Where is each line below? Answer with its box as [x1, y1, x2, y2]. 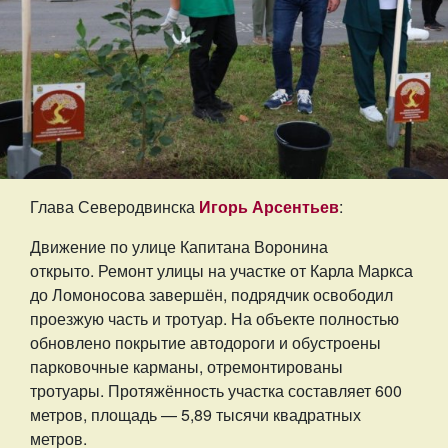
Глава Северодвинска [30, 195, 199, 219]
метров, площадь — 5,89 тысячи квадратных [30, 403, 361, 427]
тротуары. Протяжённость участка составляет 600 [30, 379, 402, 403]
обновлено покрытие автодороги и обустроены [30, 331, 381, 355]
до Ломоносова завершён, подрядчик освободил [30, 283, 393, 307]
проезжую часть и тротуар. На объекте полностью [30, 307, 399, 331]
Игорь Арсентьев [199, 195, 339, 219]
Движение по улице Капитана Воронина [30, 235, 328, 259]
